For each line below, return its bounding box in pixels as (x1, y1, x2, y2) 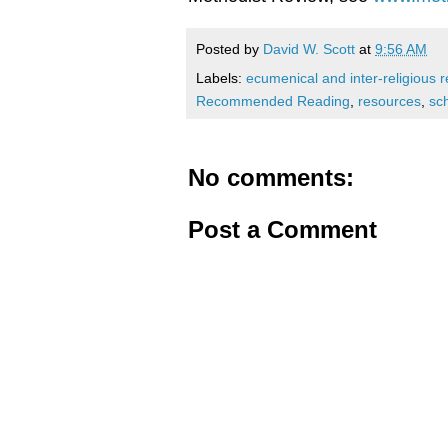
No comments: (188, 163, 354, 191)
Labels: (196, 69, 246, 86)
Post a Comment (188, 215, 377, 243)
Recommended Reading (196, 92, 350, 109)
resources (358, 92, 421, 109)
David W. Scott (263, 40, 355, 57)
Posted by (196, 40, 263, 57)
